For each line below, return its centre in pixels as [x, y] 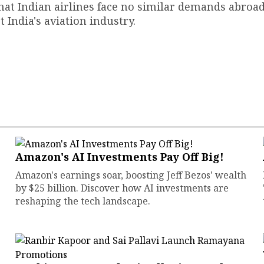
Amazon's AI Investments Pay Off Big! [119, 157]
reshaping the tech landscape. [82, 201]
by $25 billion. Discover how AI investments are [122, 188]
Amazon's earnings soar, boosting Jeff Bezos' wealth [131, 175]
